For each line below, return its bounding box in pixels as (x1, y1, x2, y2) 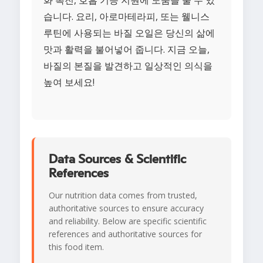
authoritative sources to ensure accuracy (49, 203, 204, 214)
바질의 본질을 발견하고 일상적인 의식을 (43, 59, 213, 73)
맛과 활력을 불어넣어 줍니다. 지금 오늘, (43, 43, 210, 56)
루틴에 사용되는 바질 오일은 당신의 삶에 (43, 26, 215, 40)
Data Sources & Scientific (49, 153, 186, 166)
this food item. (49, 241, 104, 253)
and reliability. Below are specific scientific (49, 215, 207, 227)
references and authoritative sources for (49, 228, 202, 240)
